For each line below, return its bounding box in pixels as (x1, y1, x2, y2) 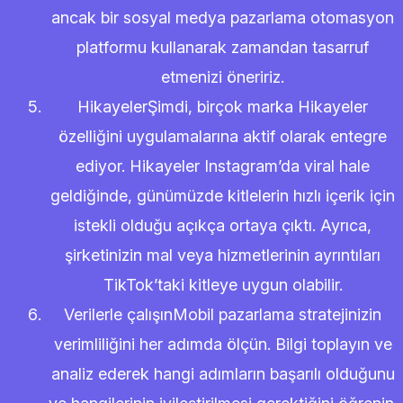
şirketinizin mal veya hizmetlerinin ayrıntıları (65, 246, 381, 264)
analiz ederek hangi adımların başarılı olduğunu (50, 364, 395, 383)
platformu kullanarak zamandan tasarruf (76, 38, 369, 57)
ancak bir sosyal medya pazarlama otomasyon (51, 8, 394, 27)
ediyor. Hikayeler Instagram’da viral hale (76, 157, 370, 175)
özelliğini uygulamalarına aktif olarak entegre (58, 127, 387, 146)
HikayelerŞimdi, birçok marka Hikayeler (77, 97, 368, 116)
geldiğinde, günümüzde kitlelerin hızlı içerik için (50, 186, 395, 205)
